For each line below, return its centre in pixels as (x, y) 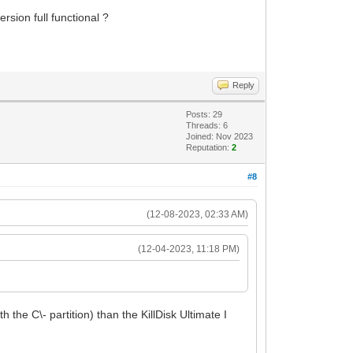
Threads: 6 (207, 125)
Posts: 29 (204, 114)
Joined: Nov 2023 (220, 136)
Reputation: (209, 147)
